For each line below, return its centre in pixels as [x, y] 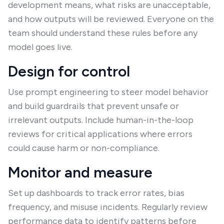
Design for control [69, 71]
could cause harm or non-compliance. [84, 148]
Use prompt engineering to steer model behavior [108, 92]
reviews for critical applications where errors [100, 134]
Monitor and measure [80, 172]
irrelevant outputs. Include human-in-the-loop [101, 120]
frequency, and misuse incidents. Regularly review [108, 207]
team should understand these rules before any [103, 33]
